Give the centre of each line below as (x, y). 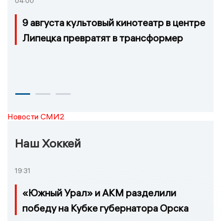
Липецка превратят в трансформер (103, 38)
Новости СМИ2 (36, 117)
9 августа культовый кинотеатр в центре (114, 23)
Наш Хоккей (48, 143)
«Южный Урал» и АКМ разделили (99, 193)
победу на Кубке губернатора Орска (105, 208)
